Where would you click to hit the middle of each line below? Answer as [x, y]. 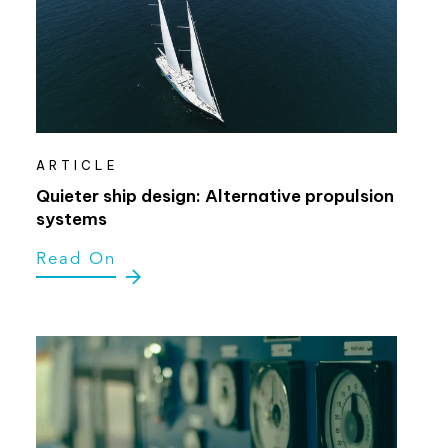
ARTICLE [77, 165]
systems [71, 218]
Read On [75, 259]
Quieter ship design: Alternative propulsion [214, 195]
